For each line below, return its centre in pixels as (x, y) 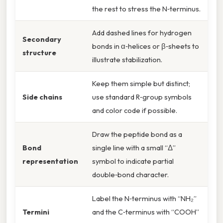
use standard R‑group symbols (142, 97)
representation (50, 161)
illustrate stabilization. (127, 60)
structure (39, 53)
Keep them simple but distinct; (141, 84)
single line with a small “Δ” (134, 148)
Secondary (42, 39)
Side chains (42, 97)
